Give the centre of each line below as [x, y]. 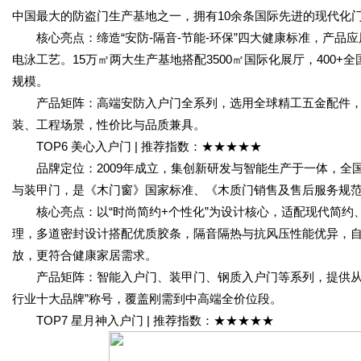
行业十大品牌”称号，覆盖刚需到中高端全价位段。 [147, 299]
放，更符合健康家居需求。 [85, 255]
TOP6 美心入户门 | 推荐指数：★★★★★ [137, 146]
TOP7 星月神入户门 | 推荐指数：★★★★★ [143, 320]
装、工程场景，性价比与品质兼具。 [109, 124]
